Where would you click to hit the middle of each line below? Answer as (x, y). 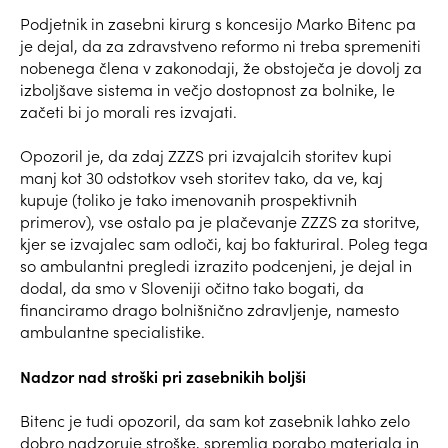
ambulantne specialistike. (112, 331)
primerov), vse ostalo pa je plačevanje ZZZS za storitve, (220, 221)
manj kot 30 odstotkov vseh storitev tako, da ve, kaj (201, 177)
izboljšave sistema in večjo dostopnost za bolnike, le (207, 89)
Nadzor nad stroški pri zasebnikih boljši (163, 375)
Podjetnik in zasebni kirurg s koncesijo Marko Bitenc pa (218, 23)
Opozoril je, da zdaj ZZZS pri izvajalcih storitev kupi (206, 155)
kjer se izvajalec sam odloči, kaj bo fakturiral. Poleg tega (224, 243)
